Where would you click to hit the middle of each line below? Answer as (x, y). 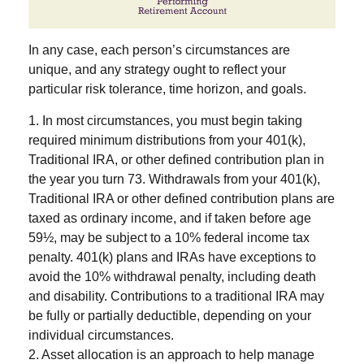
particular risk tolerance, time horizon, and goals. (167, 89)
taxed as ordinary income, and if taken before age (170, 219)
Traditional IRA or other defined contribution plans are (182, 199)
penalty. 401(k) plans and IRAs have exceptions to (172, 258)
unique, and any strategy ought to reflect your (157, 70)
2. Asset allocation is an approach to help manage (171, 355)
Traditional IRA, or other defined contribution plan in (176, 160)
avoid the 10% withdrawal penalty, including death (172, 277)
